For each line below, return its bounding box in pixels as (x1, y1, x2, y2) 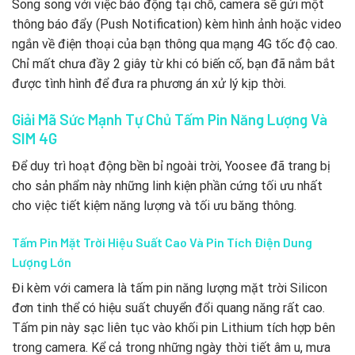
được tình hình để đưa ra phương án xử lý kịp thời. (12, 76, 286, 92)
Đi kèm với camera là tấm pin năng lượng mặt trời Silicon (12, 280, 327, 296)
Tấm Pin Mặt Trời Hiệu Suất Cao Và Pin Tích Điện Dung (12, 234, 312, 250)
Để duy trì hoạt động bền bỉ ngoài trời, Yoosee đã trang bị (12, 158, 330, 174)
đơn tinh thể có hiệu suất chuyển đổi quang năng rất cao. (12, 300, 325, 315)
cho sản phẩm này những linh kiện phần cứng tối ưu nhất (12, 177, 323, 193)
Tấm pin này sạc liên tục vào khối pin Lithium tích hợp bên (12, 319, 335, 335)
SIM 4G (12, 129, 57, 148)
